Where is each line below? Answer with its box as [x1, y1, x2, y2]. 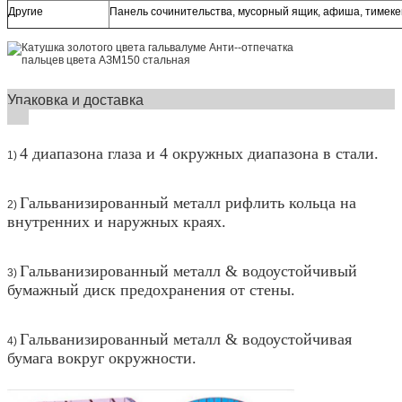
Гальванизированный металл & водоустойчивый [20, 261, 357, 280]
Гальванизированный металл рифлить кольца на [20, 193, 356, 212]
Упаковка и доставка [7, 88, 395, 109]
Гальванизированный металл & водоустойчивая [20, 329, 352, 348]
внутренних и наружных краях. [7, 212, 226, 231]
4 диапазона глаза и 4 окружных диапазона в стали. [20, 144, 379, 162]
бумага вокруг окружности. [7, 348, 197, 367]
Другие [8, 4, 43, 18]
